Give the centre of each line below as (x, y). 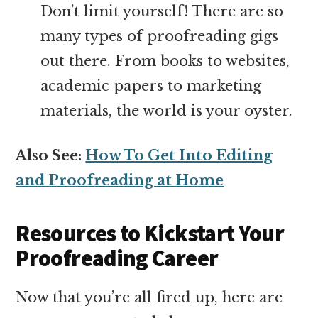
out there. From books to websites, (165, 61)
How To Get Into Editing (179, 155)
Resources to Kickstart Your (150, 233)
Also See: (51, 155)
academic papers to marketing (151, 86)
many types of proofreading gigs (160, 36)
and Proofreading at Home (120, 180)
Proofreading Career (117, 258)
